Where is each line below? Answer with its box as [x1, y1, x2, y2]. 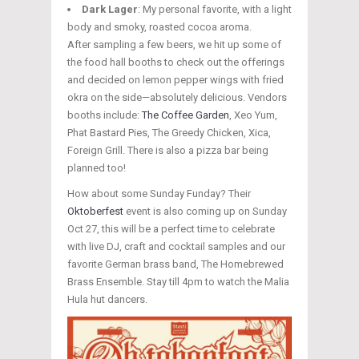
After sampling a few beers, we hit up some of [67, 38, 281, 50]
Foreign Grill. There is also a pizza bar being [67, 143, 268, 156]
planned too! [67, 161, 126, 174]
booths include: [67, 108, 142, 121]
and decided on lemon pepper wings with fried [67, 73, 284, 86]
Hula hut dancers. [67, 292, 147, 305]
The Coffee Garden [142, 108, 229, 121]
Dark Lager [82, 2, 138, 15]
